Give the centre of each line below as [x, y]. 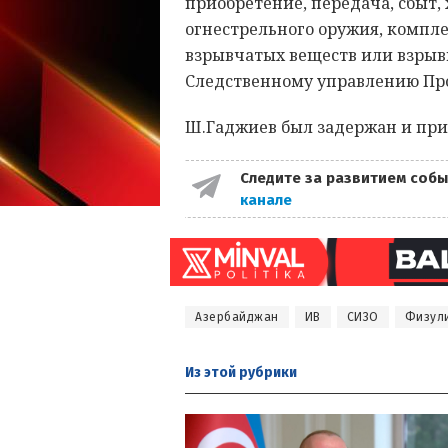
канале [267, 199]
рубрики [266, 372]
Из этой [210, 372]
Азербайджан [237, 316]
